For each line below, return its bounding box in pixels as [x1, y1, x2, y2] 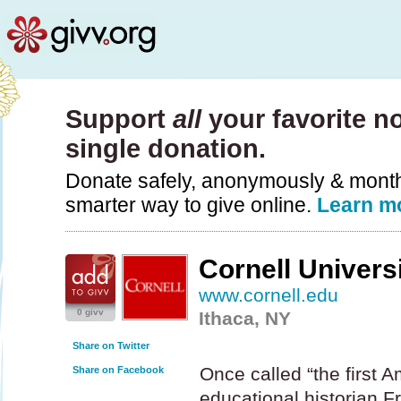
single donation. [65, 134, 266, 163]
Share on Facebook [73, 364, 164, 375]
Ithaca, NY [199, 308, 292, 328]
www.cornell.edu [199, 285, 339, 305]
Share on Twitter [73, 340, 149, 351]
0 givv [77, 307, 104, 317]
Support [65, 105, 173, 133]
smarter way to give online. [65, 193, 317, 217]
